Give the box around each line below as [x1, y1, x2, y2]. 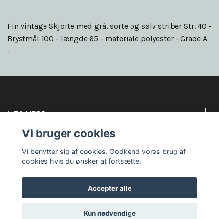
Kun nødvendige [83, 209, 136, 218]
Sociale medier [7, 137, 62, 147]
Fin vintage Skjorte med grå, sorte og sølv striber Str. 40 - [7, 22, 212, 31]
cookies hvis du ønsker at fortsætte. [22, 156, 141, 165]
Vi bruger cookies [22, 127, 116, 140]
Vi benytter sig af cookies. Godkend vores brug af [22, 147, 186, 155]
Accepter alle [88, 184, 131, 192]
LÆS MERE [7, 109, 45, 119]
